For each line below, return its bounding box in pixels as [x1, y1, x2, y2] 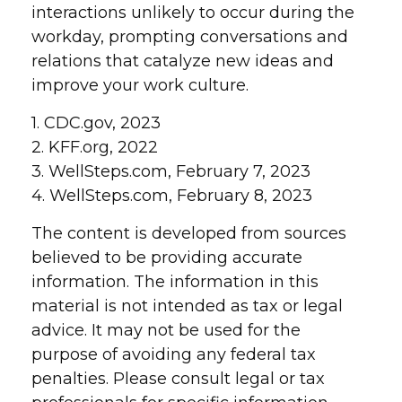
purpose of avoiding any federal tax [31, 345, 316, 364]
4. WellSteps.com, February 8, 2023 [31, 186, 312, 205]
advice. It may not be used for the [31, 320, 301, 340]
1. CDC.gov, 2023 [31, 113, 161, 133]
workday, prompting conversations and [31, 27, 348, 47]
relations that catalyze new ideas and [31, 51, 334, 71]
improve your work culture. [31, 75, 249, 95]
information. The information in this [31, 272, 319, 292]
